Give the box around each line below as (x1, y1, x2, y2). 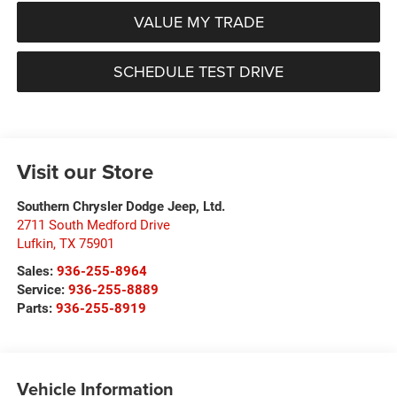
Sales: (16, 262, 57, 279)
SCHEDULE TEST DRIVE (113, 59, 284, 82)
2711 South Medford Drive (16, 216, 170, 233)
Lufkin (16, 235, 53, 252)
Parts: (16, 300, 56, 316)
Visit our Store (16, 155, 153, 187)
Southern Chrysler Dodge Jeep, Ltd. (16, 198, 225, 214)
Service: (16, 281, 68, 298)
